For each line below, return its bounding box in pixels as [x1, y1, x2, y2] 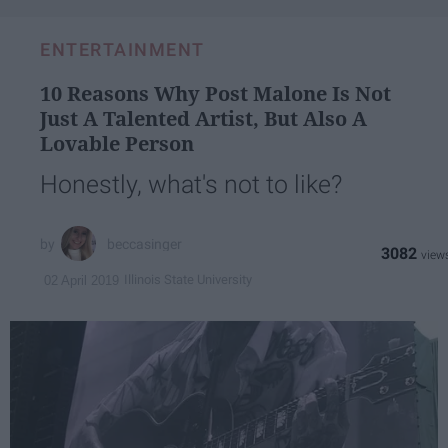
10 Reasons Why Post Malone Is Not [40, 79, 391, 107]
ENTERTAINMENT [40, 38, 205, 60]
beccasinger [107, 235, 183, 252]
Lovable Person [40, 129, 194, 157]
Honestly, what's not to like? [40, 169, 342, 199]
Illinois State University [124, 272, 252, 288]
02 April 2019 [44, 272, 119, 288]
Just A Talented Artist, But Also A [40, 104, 367, 132]
